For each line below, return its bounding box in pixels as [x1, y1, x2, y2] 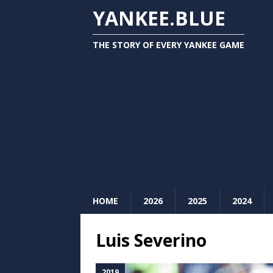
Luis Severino [96, 229, 207, 252]
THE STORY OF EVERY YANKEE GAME [93, 39, 244, 51]
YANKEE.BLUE [93, 5, 225, 31]
